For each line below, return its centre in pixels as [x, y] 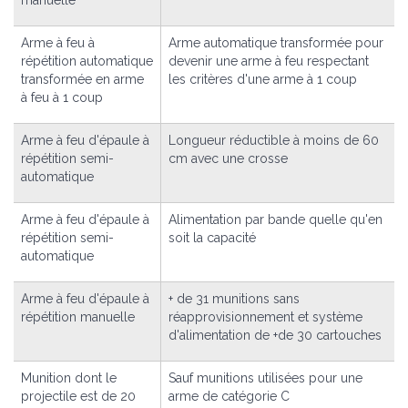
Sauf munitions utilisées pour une [265, 377]
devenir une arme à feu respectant [269, 61]
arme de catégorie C [229, 396]
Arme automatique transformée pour [276, 42]
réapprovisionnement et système [265, 316]
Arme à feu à [58, 42]
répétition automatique [87, 61]
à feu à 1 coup [62, 97]
